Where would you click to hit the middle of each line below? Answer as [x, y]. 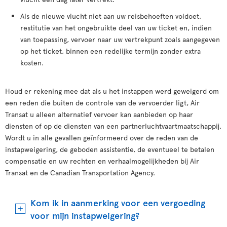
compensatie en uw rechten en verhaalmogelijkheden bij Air [102, 161]
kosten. [32, 63]
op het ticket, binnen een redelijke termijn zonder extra [110, 51]
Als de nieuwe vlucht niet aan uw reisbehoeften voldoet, [111, 16]
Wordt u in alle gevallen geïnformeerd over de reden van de [102, 138]
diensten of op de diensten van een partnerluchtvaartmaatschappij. [113, 126]
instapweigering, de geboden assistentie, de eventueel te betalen [110, 149]
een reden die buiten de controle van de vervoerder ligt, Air [102, 103]
